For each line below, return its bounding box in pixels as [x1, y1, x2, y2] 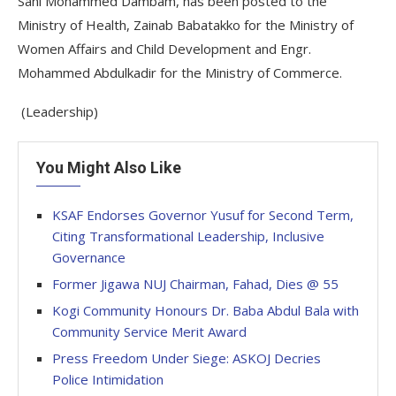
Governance [52, 248, 126, 266]
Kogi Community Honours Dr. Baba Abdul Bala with [52, 301, 359, 319]
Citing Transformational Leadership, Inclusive [52, 227, 324, 245]
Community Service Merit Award [52, 323, 247, 340]
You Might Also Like [36, 158, 181, 177]
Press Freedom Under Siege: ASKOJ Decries [52, 349, 321, 367]
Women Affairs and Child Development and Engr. [18, 40, 311, 57]
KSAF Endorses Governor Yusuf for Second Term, [52, 206, 354, 224]
